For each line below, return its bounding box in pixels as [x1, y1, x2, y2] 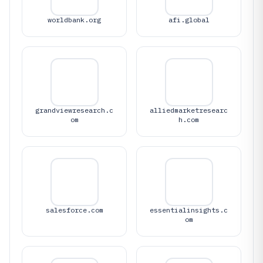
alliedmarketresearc [150, 105, 228, 114]
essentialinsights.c [150, 205, 228, 214]
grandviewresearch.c [35, 105, 113, 114]
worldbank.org [48, 15, 101, 24]
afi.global [168, 15, 210, 24]
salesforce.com [45, 205, 103, 214]
